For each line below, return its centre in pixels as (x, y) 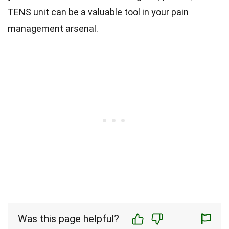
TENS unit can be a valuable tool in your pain (98, 12)
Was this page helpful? (68, 219)
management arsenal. (53, 28)
